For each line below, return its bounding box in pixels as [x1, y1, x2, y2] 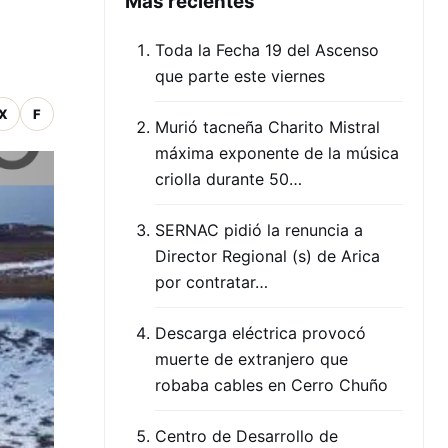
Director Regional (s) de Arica [155, 246, 380, 266]
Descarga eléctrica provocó [155, 323, 366, 343]
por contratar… [155, 272, 268, 292]
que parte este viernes [155, 66, 325, 86]
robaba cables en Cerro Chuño [155, 375, 388, 395]
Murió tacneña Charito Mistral [155, 117, 380, 137]
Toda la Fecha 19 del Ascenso [155, 40, 379, 60]
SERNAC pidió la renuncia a [155, 220, 363, 240]
